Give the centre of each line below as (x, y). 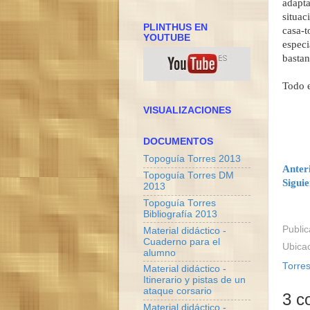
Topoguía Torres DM (189, 176)
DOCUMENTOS (178, 142)
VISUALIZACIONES (187, 111)
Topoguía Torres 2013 (192, 159)
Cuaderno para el (182, 241)
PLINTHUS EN (175, 27)
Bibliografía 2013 (180, 214)
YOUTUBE (167, 37)
